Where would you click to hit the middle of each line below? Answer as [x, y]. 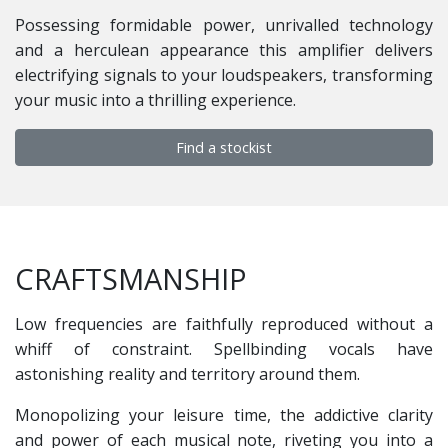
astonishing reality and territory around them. [187, 373]
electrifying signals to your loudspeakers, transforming [224, 74]
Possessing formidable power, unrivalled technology [224, 24]
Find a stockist [224, 147]
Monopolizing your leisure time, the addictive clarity [224, 414]
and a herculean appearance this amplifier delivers [224, 49]
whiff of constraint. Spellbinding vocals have [224, 348]
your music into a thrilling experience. [155, 99]
